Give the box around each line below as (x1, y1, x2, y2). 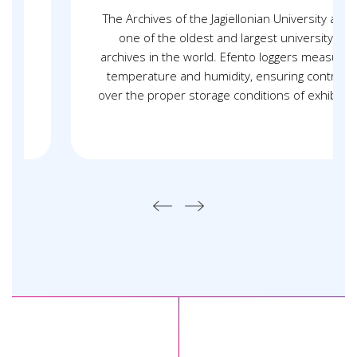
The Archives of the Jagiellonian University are (65, 10, 312, 26)
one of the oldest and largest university (80, 29, 296, 45)
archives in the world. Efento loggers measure (63, 48, 314, 65)
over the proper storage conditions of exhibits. (61, 86, 316, 103)
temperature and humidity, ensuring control (69, 67, 308, 84)
